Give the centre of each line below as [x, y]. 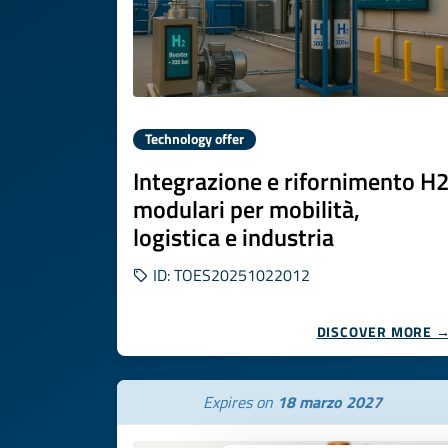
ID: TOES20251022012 [229, 275]
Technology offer [194, 139]
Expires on [239, 402]
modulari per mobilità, [246, 209]
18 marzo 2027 [329, 402]
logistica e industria [233, 237]
